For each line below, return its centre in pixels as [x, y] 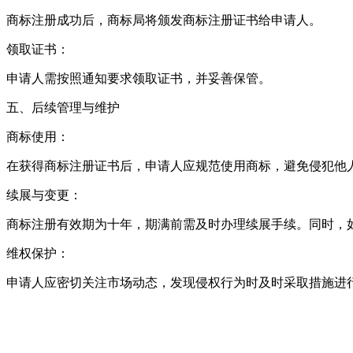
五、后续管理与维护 [63, 107]
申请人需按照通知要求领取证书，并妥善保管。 [139, 78]
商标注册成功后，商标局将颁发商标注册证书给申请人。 [164, 20]
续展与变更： [44, 195]
